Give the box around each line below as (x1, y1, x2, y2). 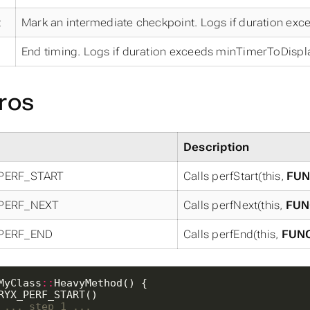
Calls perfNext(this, (183, 198, 286, 212)
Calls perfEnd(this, (183, 227, 282, 241)
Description (183, 140, 250, 154)
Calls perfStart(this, (183, 169, 287, 183)
